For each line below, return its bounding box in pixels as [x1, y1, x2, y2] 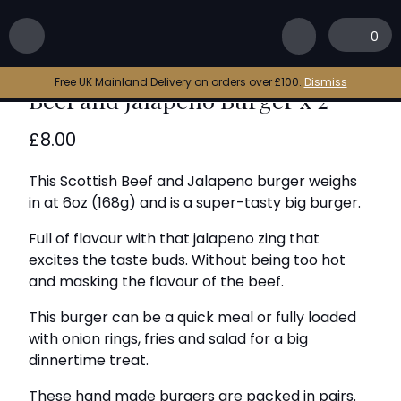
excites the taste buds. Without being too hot [29, 250, 346, 270]
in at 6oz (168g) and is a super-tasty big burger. [29, 192, 362, 213]
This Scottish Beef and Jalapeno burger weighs [29, 171, 358, 192]
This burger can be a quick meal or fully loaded [29, 307, 357, 328]
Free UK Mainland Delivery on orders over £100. [54, 74, 304, 90]
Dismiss [303, 74, 347, 90]
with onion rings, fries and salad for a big [29, 328, 309, 349]
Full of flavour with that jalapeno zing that [29, 228, 320, 249]
